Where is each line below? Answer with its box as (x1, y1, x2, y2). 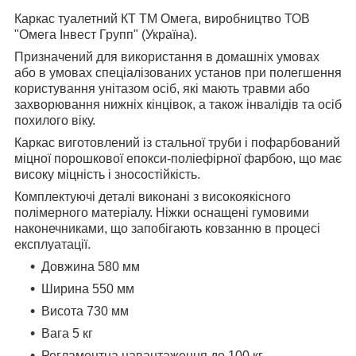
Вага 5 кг (41, 327, 93, 341)
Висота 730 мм (41, 304, 129, 319)
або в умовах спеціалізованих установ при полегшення (14, 66, 342, 80)
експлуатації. (14, 238, 91, 252)
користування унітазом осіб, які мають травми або (14, 82, 310, 96)
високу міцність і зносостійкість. (14, 168, 200, 182)
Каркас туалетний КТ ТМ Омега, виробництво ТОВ (14, 12, 310, 26)
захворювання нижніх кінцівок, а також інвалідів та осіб (14, 98, 342, 112)
